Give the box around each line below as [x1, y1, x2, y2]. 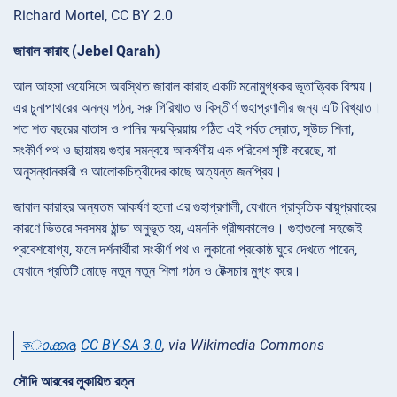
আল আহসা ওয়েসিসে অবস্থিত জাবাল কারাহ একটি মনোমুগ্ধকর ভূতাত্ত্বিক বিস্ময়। [13, 77, 375, 95]
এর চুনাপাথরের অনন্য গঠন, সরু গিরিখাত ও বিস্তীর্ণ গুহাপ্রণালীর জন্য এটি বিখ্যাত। [13, 98, 382, 116]
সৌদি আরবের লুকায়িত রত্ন [13, 373, 134, 391]
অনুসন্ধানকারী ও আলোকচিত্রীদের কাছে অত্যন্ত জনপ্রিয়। [13, 162, 283, 180]
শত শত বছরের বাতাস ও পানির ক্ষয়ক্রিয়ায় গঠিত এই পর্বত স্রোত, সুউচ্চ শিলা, [13, 120, 354, 137]
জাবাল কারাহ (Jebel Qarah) [13, 42, 160, 59]
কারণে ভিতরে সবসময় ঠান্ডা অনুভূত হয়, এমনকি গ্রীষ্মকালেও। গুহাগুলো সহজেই [13, 219, 362, 237]
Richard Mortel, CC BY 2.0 [13, 6, 173, 24]
